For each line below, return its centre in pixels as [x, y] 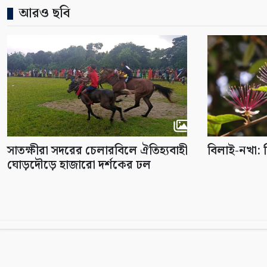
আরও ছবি [45, 13]
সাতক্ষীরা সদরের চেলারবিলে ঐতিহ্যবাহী [97, 150]
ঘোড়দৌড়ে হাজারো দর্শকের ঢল [79, 165]
